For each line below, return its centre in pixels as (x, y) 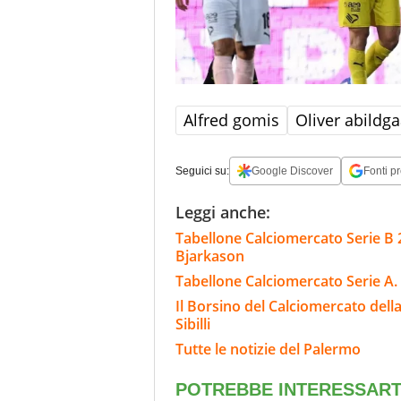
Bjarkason (210, 256)
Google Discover (292, 171)
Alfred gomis (231, 119)
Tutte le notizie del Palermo (268, 349)
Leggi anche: (223, 212)
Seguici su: (202, 171)
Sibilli (193, 324)
